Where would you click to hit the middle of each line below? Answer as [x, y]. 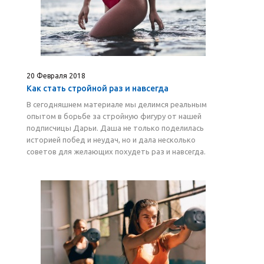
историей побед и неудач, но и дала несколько [111, 140]
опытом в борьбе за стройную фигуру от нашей [114, 116]
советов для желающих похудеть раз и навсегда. [116, 151]
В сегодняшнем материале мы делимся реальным [117, 104]
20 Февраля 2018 [56, 76]
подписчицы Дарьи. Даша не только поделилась [115, 128]
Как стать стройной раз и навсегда [98, 88]
